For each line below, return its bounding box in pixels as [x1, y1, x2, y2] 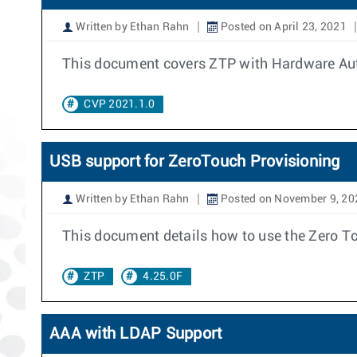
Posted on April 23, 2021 [218, 22, 347, 33]
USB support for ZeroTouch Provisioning [49, 154, 340, 170]
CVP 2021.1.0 [84, 99, 155, 110]
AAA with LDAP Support [49, 326, 222, 342]
